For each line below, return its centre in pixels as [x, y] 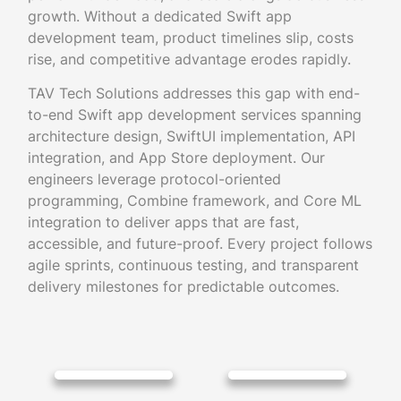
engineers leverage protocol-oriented [154, 179]
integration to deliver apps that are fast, [163, 222]
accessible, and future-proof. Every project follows [200, 244]
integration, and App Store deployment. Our [176, 158]
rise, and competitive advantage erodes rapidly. [189, 60]
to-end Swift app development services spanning [194, 115]
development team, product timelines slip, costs [190, 38]
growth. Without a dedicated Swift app [159, 17]
